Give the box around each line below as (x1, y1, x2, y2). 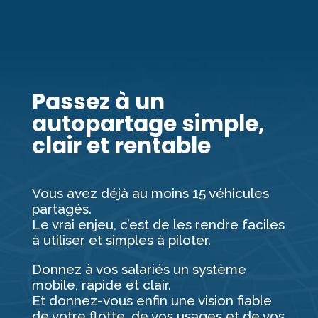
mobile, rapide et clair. (31, 276, 171, 292)
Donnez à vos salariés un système (31, 261, 246, 277)
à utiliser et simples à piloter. (31, 231, 211, 248)
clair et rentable (31, 129, 211, 161)
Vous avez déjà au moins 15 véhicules (31, 185, 269, 201)
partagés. (31, 200, 92, 216)
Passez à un (31, 85, 165, 117)
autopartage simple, (31, 107, 265, 139)
